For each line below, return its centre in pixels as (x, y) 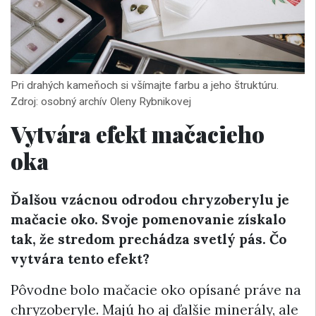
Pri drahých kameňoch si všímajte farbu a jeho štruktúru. (145, 85)
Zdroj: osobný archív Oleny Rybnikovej (101, 101)
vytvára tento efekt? (80, 259)
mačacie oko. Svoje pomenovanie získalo (148, 220)
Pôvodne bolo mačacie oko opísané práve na (156, 290)
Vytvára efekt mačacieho (138, 133)
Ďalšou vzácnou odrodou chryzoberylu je (150, 200)
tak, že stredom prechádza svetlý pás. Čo (148, 239)
